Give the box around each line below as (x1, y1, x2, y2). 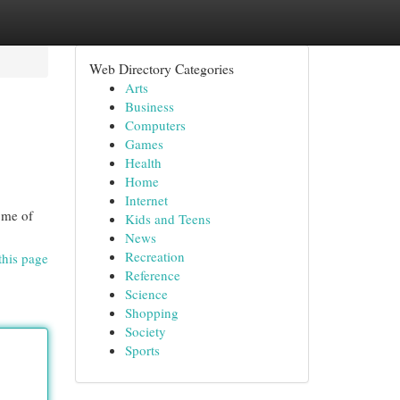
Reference (124, 266, 180, 284)
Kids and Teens (124, 210, 211, 228)
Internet (124, 191, 168, 209)
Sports (124, 341, 160, 359)
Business (124, 97, 174, 115)
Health (124, 154, 162, 171)
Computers (124, 116, 186, 134)
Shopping (124, 304, 179, 321)
